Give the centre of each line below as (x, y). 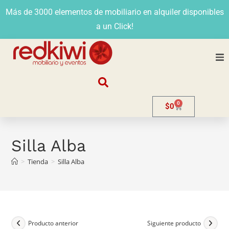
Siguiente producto (174, 223)
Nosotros (140, 80)
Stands (136, 136)
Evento (136, 193)
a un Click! (114, 26)
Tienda (38, 161)
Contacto (140, 221)
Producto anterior (53, 223)
